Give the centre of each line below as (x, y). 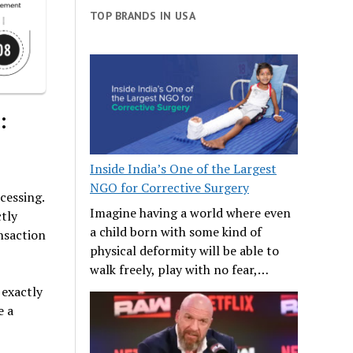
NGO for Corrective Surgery (170, 187)
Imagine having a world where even (191, 212)
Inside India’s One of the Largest (184, 168)
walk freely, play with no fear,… (180, 269)
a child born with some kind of (176, 231)
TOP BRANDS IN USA (143, 15)
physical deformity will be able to (185, 250)
